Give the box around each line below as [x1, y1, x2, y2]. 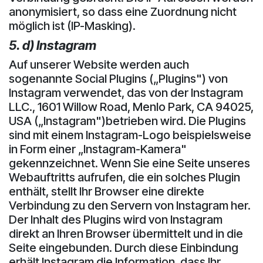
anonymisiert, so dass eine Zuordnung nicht [9, 4, 237, 19]
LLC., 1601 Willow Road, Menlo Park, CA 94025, [9, 99, 254, 114]
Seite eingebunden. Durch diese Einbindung [9, 240, 238, 255]
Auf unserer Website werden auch [9, 57, 189, 72]
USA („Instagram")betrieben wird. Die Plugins [9, 113, 246, 128]
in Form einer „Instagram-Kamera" [9, 141, 187, 156]
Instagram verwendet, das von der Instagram [9, 85, 243, 100]
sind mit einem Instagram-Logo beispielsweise [9, 127, 251, 142]
